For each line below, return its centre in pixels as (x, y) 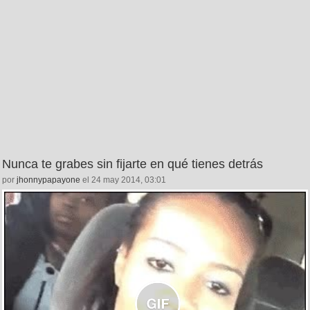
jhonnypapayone (48, 180)
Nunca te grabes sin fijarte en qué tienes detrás (133, 164)
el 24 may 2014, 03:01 (123, 180)
